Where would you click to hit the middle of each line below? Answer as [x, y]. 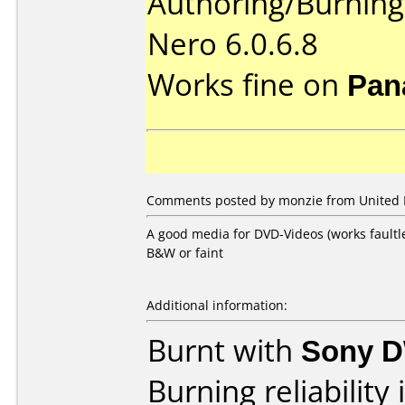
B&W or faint [185, 253]
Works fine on [247, 85]
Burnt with [224, 350]
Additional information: [217, 305]
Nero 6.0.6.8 [233, 44]
